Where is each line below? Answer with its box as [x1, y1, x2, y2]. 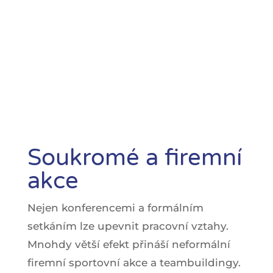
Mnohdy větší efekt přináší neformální [27, 238, 230, 250]
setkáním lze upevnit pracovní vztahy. [27, 219, 229, 232]
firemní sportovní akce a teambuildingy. [27, 256, 241, 269]
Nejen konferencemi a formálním [27, 201, 204, 214]
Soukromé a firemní [27, 143, 242, 172]
